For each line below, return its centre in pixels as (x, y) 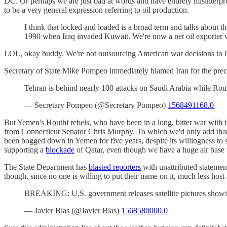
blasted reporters (115, 167)
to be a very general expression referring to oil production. (97, 10)
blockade (60, 149)
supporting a (25, 149)
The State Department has (46, 167)
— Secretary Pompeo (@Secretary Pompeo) (96, 105)
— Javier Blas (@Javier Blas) (73, 210)
